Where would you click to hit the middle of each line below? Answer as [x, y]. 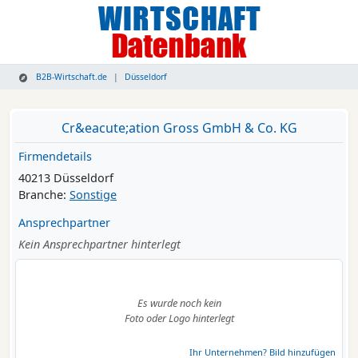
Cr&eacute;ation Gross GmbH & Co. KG [179, 128]
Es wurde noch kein [179, 303]
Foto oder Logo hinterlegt [179, 318]
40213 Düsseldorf [66, 178]
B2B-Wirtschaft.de [71, 77]
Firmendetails [55, 157]
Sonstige [93, 195]
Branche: [44, 195]
